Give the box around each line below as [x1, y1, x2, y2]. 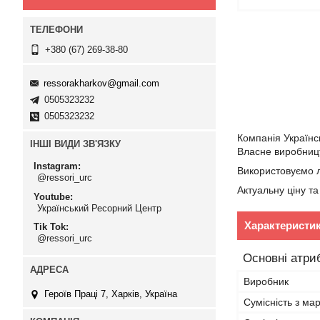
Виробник [244, 276, 289, 287]
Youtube [34, 191, 70, 202]
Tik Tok [34, 221, 66, 233]
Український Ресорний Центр [37, 202, 161, 214]
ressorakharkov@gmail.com [44, 77, 159, 89]
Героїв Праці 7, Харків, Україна [44, 288, 177, 299]
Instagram [34, 161, 78, 172]
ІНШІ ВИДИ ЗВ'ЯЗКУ [30, 138, 121, 149]
